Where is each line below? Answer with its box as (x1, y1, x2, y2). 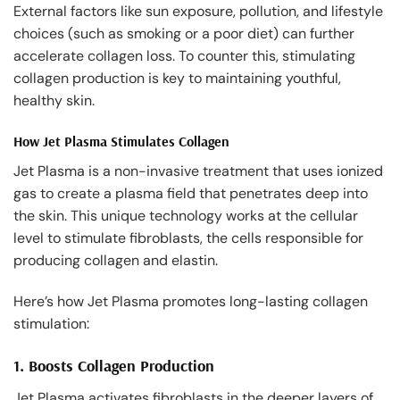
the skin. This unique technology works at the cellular (13, 206, 358, 226)
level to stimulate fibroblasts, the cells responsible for (13, 229, 363, 248)
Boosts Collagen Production (29, 354, 214, 376)
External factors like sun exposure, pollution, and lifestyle (13, 2, 383, 21)
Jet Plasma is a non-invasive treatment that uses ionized (13, 162, 383, 181)
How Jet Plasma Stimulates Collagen (13, 132, 229, 151)
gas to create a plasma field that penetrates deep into (13, 184, 368, 204)
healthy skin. (13, 91, 95, 111)
